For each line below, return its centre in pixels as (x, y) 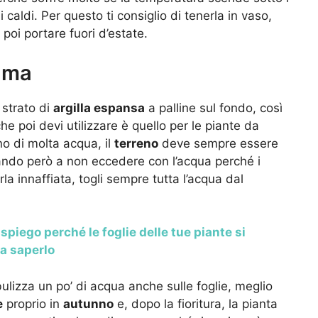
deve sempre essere (218, 143)
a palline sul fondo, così (214, 108)
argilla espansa (99, 108)
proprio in (33, 303)
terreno (136, 143)
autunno (88, 303)
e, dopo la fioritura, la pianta (196, 303)
